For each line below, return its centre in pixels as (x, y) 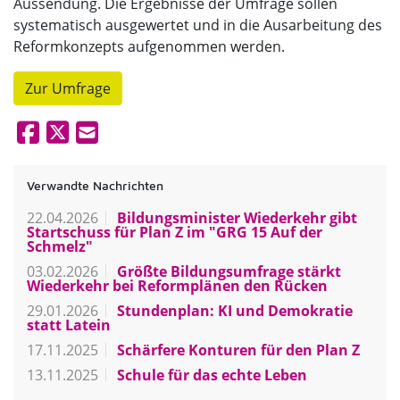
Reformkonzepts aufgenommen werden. (149, 47)
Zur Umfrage (68, 89)
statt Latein (69, 325)
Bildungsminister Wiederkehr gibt (235, 218)
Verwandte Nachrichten (95, 186)
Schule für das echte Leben (210, 375)
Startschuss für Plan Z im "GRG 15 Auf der (175, 233)
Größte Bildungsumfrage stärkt (227, 272)
